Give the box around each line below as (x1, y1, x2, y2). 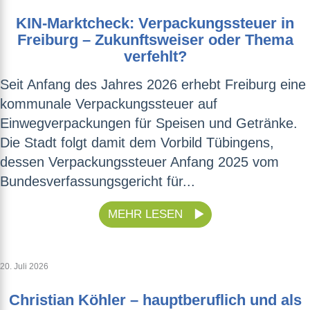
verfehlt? (123, 48, 187, 66)
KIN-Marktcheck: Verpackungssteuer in (16, 15, 294, 33)
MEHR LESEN (107, 208, 186, 221)
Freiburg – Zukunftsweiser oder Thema (17, 31, 293, 49)
